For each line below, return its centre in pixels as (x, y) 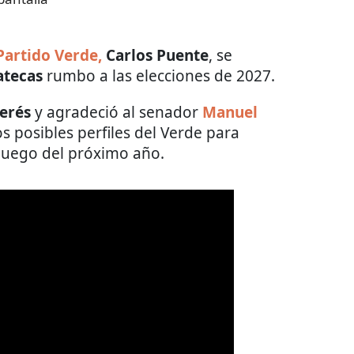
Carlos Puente (157, 55)
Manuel (230, 112)
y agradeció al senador (117, 112)
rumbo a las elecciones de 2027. (159, 75)
